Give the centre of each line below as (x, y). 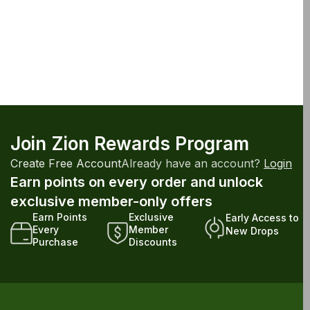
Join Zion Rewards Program (130, 143)
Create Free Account (66, 163)
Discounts (153, 241)
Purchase (55, 241)
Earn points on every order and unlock (137, 182)
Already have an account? (192, 163)
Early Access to (262, 217)
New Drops (252, 230)
